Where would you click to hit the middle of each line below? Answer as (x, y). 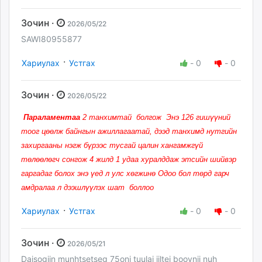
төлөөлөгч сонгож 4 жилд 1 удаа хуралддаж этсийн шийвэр (129, 159)
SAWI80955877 (51, 39)
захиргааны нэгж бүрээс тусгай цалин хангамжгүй (112, 145)
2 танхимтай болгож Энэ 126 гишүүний (155, 117)
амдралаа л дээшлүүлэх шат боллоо (87, 187)
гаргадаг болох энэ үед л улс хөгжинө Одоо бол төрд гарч (125, 173)
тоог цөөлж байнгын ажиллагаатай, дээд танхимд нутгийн (129, 131)
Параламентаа (52, 117)
